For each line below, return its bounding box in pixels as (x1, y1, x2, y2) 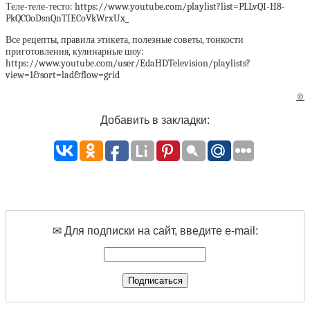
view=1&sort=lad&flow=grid (6, 69, 120, 81)
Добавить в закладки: (100, 113, 210, 127)
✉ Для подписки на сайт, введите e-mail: (52, 224, 258, 237)
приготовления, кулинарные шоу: (6, 46, 144, 57)
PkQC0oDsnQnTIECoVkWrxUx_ (6, 12, 129, 24)
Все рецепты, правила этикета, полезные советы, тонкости (6, 34, 244, 46)
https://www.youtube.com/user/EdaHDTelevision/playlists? (6, 57, 250, 69)
